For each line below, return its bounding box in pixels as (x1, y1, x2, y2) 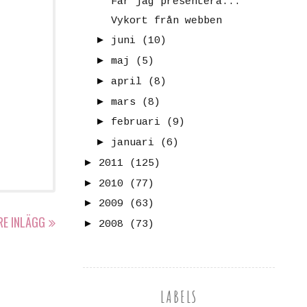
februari (111, 116, 160, 129)
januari (111, 137, 154, 149)
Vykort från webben (110, 14, 222, 27)
